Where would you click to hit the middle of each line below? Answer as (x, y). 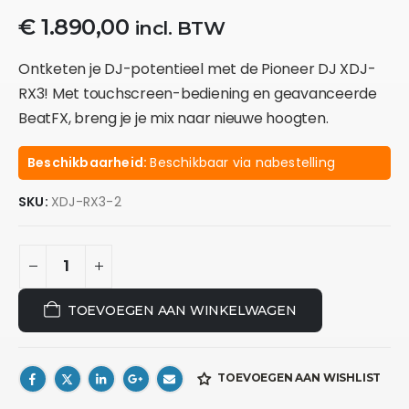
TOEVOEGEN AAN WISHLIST (299, 378)
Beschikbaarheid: (89, 162)
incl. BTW (180, 27)
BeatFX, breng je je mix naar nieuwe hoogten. (173, 118)
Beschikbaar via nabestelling (243, 162)
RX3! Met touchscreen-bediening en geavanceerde (198, 93)
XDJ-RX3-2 (86, 201)
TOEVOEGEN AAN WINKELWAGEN (182, 310)
